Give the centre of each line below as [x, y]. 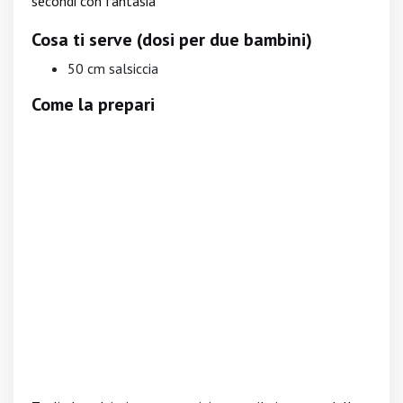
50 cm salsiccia [113, 68]
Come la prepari [93, 104]
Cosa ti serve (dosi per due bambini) [172, 40]
